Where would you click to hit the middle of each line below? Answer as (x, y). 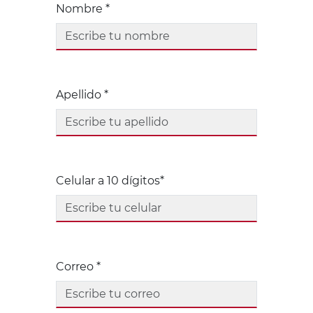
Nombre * (83, 9)
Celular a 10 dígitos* (110, 181)
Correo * (78, 267)
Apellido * (82, 95)
